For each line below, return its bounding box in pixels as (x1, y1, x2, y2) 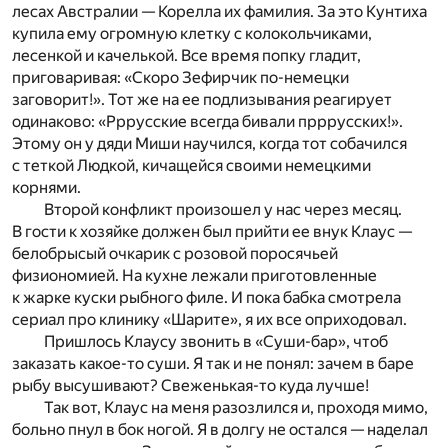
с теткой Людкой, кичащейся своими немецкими (12, 155, 371, 175)
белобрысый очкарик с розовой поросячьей (12, 243, 338, 263)
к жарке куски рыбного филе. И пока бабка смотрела (12, 287, 401, 307)
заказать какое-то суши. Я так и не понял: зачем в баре (12, 353, 414, 373)
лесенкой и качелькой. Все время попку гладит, (12, 45, 361, 65)
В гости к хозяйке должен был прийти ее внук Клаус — (12, 221, 412, 241)
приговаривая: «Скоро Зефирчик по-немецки (12, 67, 349, 87)
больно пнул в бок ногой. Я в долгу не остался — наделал (12, 419, 428, 439)
